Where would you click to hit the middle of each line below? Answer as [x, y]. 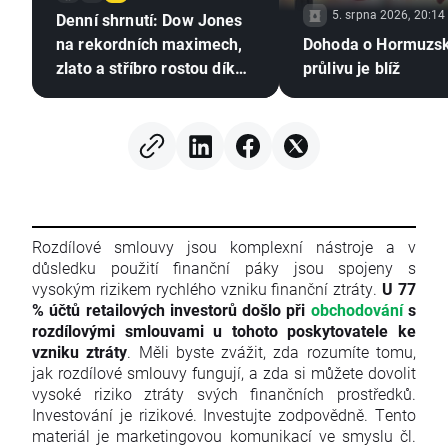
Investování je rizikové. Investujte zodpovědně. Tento [224, 415]
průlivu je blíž [352, 68]
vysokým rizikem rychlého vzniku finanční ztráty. [207, 289]
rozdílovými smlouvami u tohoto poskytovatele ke [224, 331]
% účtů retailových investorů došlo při [171, 310]
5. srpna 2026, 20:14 [388, 14]
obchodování [356, 310]
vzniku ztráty [80, 352]
